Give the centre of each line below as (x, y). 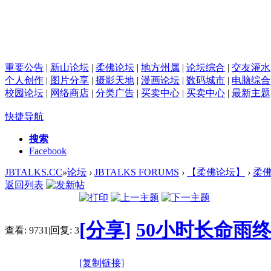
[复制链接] (102, 263)
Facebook (48, 151)
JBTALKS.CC (34, 172)
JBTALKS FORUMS (137, 172)
